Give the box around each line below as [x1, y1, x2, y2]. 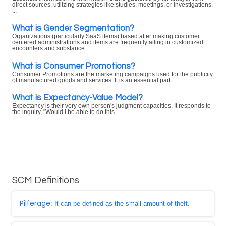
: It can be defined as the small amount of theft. [50, 200, 190, 207]
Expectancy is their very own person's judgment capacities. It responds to [12, 103, 211, 109]
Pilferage [20, 199, 50, 208]
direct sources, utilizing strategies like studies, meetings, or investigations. [12, 2, 213, 8]
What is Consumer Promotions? [12, 62, 135, 70]
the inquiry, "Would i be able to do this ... [12, 109, 121, 115]
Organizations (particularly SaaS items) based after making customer [12, 33, 200, 39]
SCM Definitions [12, 176, 79, 185]
